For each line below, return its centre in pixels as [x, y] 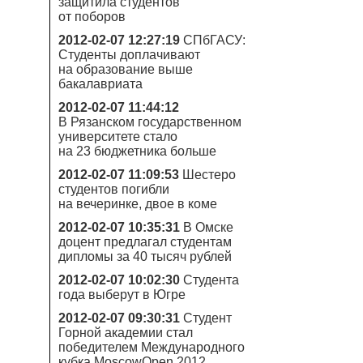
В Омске [208, 227]
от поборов [92, 17]
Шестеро [209, 175]
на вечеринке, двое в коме [138, 204]
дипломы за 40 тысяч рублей [145, 256]
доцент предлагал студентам [145, 242]
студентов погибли [114, 189]
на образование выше [126, 69]
